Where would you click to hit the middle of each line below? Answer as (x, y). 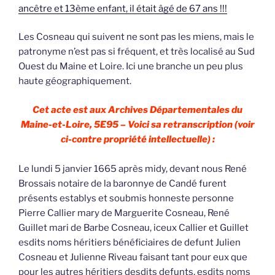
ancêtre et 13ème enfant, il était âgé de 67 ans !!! (123, 8)
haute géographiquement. (75, 81)
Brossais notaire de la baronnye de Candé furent (122, 183)
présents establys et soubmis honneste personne (126, 198)
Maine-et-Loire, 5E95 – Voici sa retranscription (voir (137, 124)
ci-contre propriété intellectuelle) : (137, 139)
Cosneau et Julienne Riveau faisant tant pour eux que (133, 257)
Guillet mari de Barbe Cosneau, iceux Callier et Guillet (134, 227)
